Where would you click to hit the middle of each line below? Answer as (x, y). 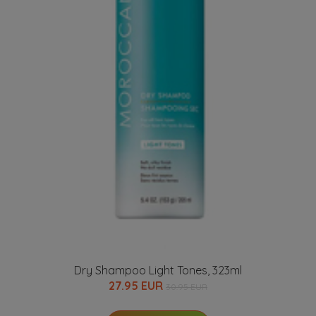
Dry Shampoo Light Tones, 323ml (158, 270)
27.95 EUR (137, 286)
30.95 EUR (187, 287)
